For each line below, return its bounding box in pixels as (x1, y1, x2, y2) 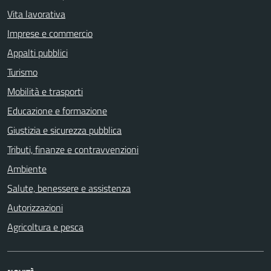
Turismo (7, 65, 38, 79)
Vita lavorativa (7, 7, 65, 21)
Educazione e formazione (7, 103, 107, 118)
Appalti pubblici (7, 45, 68, 60)
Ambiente (7, 162, 47, 176)
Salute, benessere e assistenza (7, 181, 131, 195)
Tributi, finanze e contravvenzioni (7, 142, 139, 157)
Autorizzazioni (7, 200, 63, 215)
